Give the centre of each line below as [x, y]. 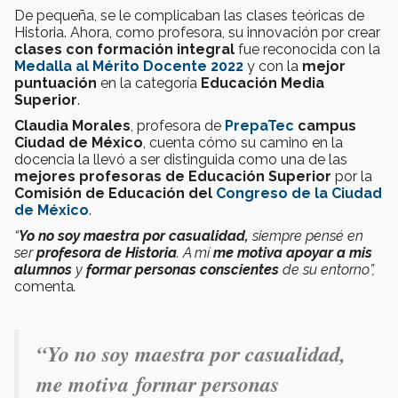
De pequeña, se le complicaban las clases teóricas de [189, 15]
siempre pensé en [308, 235]
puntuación [57, 83]
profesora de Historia [107, 252]
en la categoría [151, 83]
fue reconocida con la [307, 49]
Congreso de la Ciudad [299, 193]
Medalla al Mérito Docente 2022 [129, 66]
